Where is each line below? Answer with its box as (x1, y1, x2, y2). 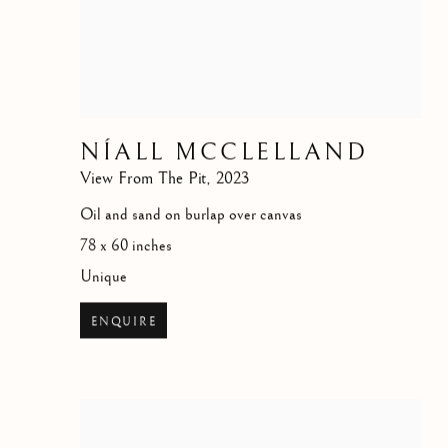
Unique (80, 267, 127, 287)
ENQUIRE (91, 314, 157, 330)
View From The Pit (80, 168, 206, 189)
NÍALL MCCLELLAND (80, 138, 369, 167)
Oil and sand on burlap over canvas (80, 205, 302, 225)
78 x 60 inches (80, 236, 172, 256)
